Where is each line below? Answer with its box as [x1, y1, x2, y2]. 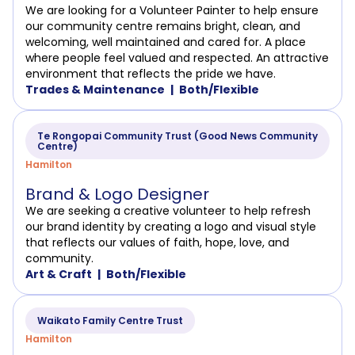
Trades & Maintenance [25, 82, 165, 98]
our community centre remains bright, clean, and [25, 18, 300, 35]
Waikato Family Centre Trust [37, 314, 183, 328]
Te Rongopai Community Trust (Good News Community [37, 129, 318, 143]
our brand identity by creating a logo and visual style [25, 219, 316, 235]
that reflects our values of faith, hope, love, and [25, 235, 289, 251]
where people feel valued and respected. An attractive [25, 50, 329, 67]
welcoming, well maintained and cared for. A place [25, 34, 306, 51]
